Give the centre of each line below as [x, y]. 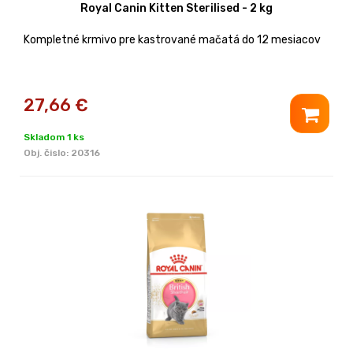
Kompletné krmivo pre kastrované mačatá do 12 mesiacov [172, 39]
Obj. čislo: [47, 152]
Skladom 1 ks [54, 137]
